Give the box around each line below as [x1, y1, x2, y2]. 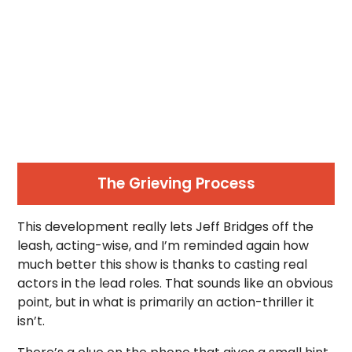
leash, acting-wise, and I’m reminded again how [17, 236, 310, 255]
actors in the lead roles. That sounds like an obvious [17, 273, 334, 292]
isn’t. [17, 311, 46, 330]
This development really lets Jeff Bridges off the [17, 217, 314, 236]
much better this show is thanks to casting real [17, 255, 308, 273]
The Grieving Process [97, 172, 255, 194]
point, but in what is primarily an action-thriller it [17, 292, 315, 311]
